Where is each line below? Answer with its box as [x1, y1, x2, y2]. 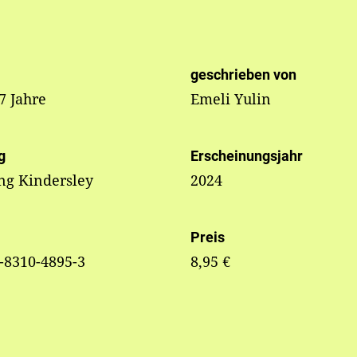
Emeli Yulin [190, 89, 271, 109]
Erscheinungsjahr [190, 147, 303, 165]
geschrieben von [190, 66, 296, 84]
